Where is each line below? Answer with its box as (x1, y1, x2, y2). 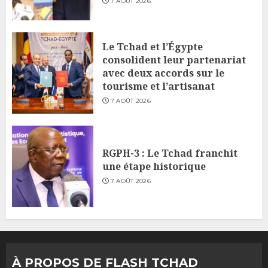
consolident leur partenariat (102, 53, 246, 66)
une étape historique (102, 159, 206, 173)
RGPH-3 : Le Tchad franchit (102, 146, 237, 160)
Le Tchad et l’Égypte (102, 39, 203, 53)
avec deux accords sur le (102, 66, 224, 80)
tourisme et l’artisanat (102, 79, 215, 93)
